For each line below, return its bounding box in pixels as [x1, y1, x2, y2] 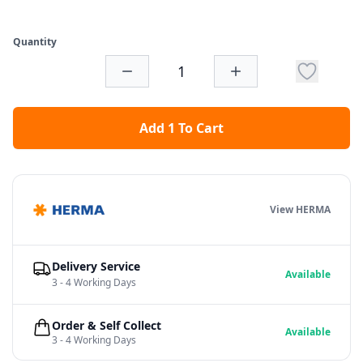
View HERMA [270, 203, 331, 217]
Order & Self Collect [52, 318, 161, 334]
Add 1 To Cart [139, 119, 224, 138]
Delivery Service [52, 258, 140, 275]
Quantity [13, 35, 57, 49]
